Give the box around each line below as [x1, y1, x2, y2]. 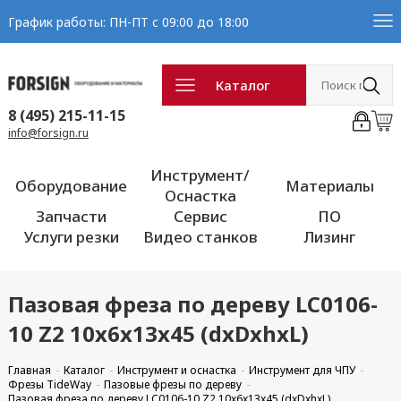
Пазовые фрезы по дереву [103, 377, 242, 392]
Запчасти [36, 206, 107, 226]
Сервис [173, 206, 227, 226]
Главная [7, 363, 51, 378]
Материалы [285, 175, 374, 196]
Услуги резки [23, 226, 119, 247]
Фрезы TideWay [7, 377, 91, 392]
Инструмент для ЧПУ [248, 363, 355, 378]
